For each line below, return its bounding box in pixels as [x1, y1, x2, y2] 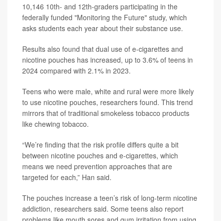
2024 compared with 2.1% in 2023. [22, 66, 131, 75]
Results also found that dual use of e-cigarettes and [22, 44, 183, 54]
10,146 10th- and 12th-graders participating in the [22, 1, 178, 11]
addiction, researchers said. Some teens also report [22, 204, 184, 214]
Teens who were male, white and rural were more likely [22, 86, 194, 96]
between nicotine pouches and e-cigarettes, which [22, 150, 178, 160]
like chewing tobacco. [22, 119, 89, 129]
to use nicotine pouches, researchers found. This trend [22, 97, 193, 107]
